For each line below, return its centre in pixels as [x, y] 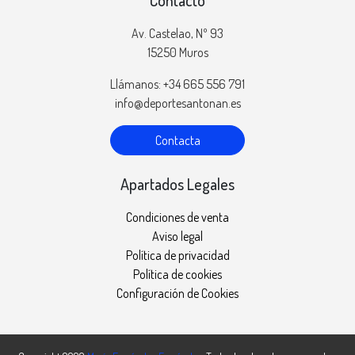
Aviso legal [177, 236]
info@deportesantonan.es [177, 103]
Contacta [177, 140]
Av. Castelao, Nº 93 [177, 33]
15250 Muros [177, 52]
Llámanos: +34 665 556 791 [177, 84]
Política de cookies [177, 274]
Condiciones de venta [177, 217]
